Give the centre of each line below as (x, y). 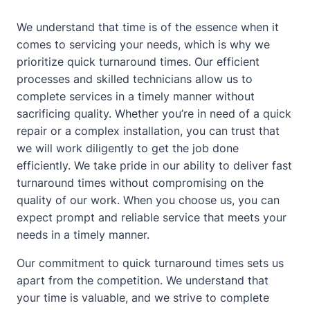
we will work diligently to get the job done (128, 148)
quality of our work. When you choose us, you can (148, 200)
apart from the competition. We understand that (143, 280)
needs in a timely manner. (83, 234)
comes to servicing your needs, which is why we (143, 44)
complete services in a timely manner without (136, 96)
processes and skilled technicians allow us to (135, 79)
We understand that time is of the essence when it (148, 27)
